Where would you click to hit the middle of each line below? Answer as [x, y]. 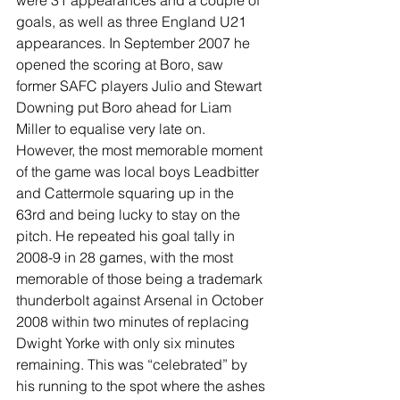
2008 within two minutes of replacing [134, 321]
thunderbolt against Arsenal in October [142, 300]
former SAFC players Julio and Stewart [141, 85]
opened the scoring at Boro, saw [121, 64]
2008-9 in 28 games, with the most [126, 257]
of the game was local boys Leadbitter [139, 171]
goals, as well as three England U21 [133, 21]
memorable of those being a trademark [141, 278]
